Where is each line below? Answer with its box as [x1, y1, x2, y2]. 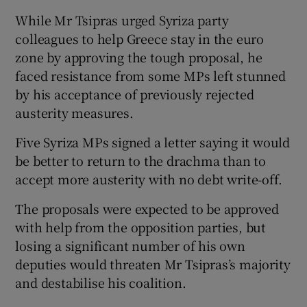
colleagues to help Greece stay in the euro [15, 29, 265, 47]
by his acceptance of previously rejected [15, 84, 254, 103]
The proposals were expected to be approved [15, 199, 280, 217]
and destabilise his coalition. [15, 273, 186, 291]
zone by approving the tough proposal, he [15, 47, 262, 66]
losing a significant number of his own [15, 236, 245, 254]
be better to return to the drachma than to [15, 151, 267, 169]
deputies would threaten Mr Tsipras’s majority [15, 254, 291, 273]
